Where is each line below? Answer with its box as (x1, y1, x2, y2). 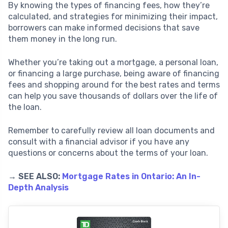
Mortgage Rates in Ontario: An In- (62, 171, 201, 181)
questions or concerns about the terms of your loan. (8, 148, 208, 158)
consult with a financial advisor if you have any (8, 136, 189, 147)
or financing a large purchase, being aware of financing (8, 68, 219, 78)
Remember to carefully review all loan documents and (8, 125, 215, 135)
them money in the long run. (8, 34, 117, 44)
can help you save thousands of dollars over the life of (8, 91, 218, 101)
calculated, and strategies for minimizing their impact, (8, 11, 218, 21)
